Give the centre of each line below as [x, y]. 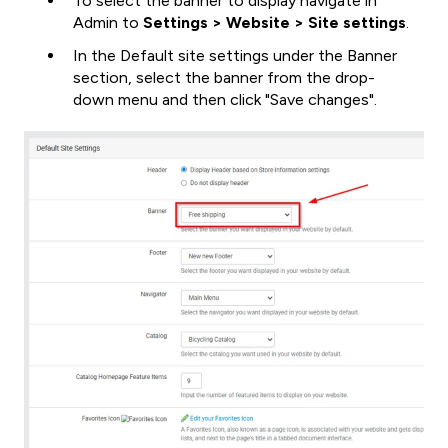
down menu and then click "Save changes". [225, 100]
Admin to [108, 22]
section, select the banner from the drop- [224, 78]
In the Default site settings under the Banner [235, 56]
